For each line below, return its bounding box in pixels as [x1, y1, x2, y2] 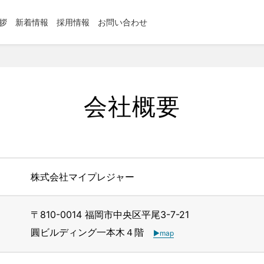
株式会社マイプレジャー [31, 171, 134, 183]
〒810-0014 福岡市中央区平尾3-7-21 [31, 209, 189, 220]
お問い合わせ [97, 16, 147, 28]
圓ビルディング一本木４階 [31, 226, 153, 238]
